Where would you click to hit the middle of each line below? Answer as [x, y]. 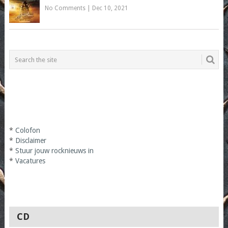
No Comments [65, 8]
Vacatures [30, 161]
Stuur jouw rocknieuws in [54, 151]
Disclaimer [31, 141]
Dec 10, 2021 [110, 8]
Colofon [27, 131]
